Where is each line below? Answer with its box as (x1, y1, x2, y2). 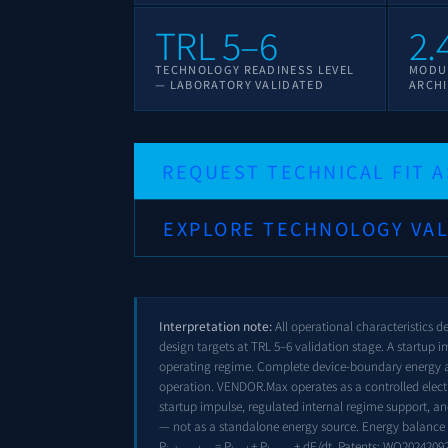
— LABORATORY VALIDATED (155, 76, 325, 93)
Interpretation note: (159, 317, 272, 335)
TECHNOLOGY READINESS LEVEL (155, 61, 355, 78)
